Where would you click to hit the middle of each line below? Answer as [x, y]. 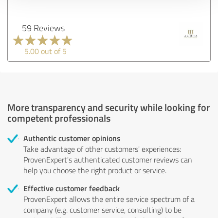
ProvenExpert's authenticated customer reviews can [108, 159]
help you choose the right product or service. [95, 170]
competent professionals [59, 118]
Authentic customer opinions [72, 138]
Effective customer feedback [72, 188]
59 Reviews [43, 27]
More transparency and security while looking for [109, 107]
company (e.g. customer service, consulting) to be [102, 209]
